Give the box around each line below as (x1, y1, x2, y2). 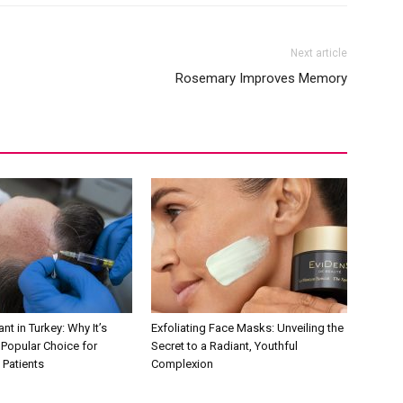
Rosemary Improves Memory (175, 69, 347, 86)
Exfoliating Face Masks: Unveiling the (151, 320, 344, 335)
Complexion (151, 356, 213, 371)
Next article (291, 46, 347, 59)
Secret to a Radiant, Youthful (151, 338, 298, 353)
